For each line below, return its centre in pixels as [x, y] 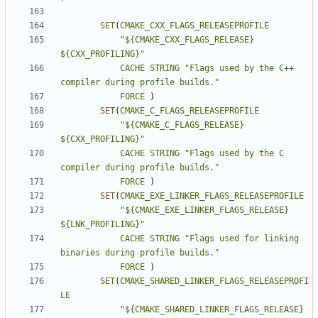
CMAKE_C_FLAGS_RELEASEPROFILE [190, 111]
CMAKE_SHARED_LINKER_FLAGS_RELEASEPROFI [214, 281]
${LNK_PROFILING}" [103, 225]
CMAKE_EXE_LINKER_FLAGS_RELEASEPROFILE [212, 196]
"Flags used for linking [242, 239]
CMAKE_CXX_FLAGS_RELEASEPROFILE [194, 26]
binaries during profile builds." [140, 253]
